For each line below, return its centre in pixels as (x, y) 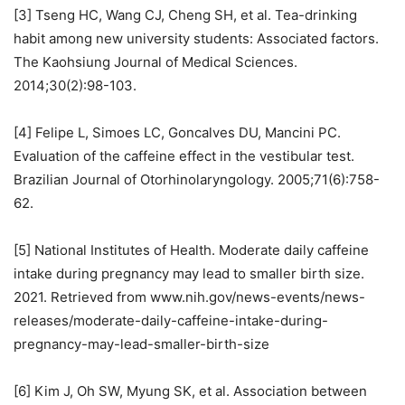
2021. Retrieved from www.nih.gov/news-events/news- (189, 297)
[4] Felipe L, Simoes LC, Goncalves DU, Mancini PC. (177, 132)
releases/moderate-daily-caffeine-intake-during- (171, 320)
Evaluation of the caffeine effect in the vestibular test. (184, 156)
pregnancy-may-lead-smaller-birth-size (141, 344)
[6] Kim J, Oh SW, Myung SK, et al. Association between (190, 391)
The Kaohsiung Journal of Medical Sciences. (155, 62)
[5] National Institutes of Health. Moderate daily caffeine (191, 250)
